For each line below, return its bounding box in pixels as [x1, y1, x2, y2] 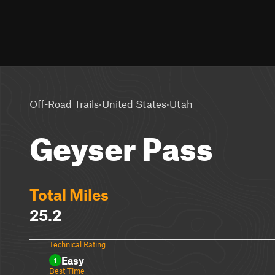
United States [102, 97, 166, 110]
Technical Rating [49, 239, 106, 249]
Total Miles [29, 185, 109, 204]
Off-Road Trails [29, 97, 99, 110]
